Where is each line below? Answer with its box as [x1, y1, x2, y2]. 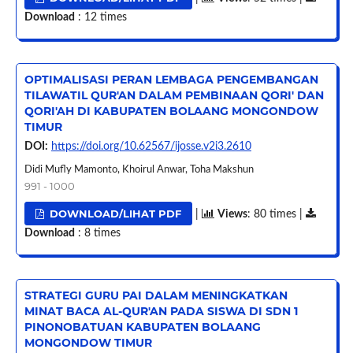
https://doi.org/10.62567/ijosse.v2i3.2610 [50, 140, 251, 152]
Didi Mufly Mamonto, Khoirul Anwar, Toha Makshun [24, 164, 254, 175]
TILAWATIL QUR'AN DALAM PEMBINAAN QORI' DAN [24, 87, 324, 102]
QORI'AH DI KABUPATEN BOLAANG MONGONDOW [24, 103, 318, 118]
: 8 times [74, 227, 121, 239]
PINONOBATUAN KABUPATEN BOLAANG [24, 319, 261, 334]
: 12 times [74, 11, 127, 23]
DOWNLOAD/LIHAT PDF [46, 206, 182, 220]
